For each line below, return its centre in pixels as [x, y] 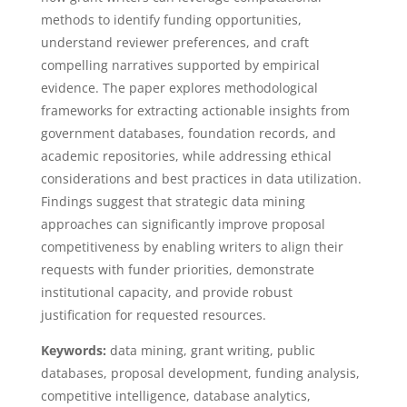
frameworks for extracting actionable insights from [195, 110]
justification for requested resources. [153, 315]
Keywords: [73, 350]
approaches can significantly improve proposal [183, 224]
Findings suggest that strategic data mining [173, 201]
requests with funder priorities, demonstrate [177, 269]
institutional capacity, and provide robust [166, 292]
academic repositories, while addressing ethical [186, 156]
